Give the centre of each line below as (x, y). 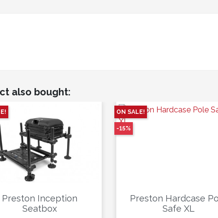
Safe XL (178, 209)
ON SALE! (131, 112)
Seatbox (40, 209)
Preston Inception (40, 199)
